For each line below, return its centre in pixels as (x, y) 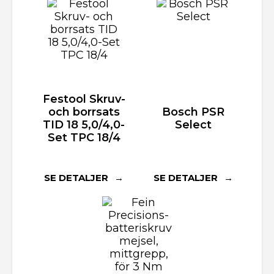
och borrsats (84, 112)
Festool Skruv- (84, 99)
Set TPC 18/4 (84, 137)
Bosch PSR (193, 112)
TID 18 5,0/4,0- (84, 124)
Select (193, 124)
